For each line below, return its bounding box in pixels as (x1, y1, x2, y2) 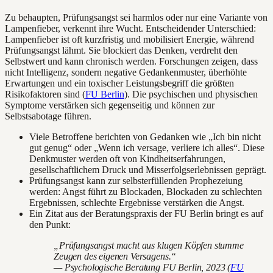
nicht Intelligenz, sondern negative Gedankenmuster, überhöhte (5, 66, 247, 77)
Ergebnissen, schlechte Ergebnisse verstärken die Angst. (29, 197, 244, 208)
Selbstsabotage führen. (5, 110, 91, 121)
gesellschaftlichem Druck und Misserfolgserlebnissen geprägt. (29, 164, 266, 175)
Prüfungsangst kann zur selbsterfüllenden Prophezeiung (29, 175, 243, 186)
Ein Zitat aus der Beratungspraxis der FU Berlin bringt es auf (29, 208, 263, 219)
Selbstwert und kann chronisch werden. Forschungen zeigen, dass (5, 55, 258, 66)
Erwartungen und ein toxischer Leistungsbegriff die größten (5, 77, 234, 88)
